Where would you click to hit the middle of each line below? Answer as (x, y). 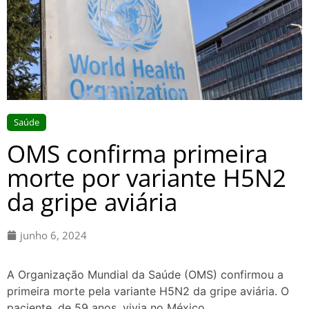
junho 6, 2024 (53, 235)
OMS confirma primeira (137, 153)
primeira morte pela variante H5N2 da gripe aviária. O (148, 291)
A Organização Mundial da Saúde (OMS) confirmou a (145, 275)
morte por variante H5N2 (147, 177)
